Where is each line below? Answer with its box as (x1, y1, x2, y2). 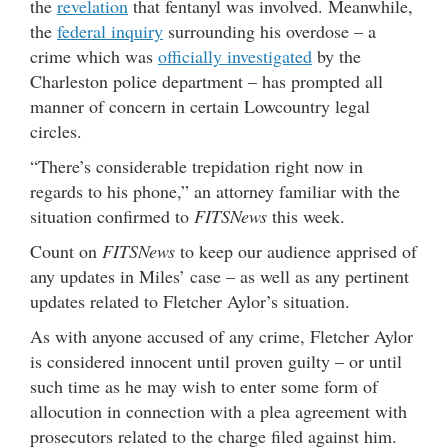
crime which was (30, 44, 158, 69)
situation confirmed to (30, 204, 194, 229)
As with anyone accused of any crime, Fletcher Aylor (30, 324, 413, 349)
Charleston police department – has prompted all (30, 69, 383, 94)
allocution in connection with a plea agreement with (30, 399, 407, 424)
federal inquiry (57, 19, 163, 44)
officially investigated (158, 44, 312, 69)
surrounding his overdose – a (163, 19, 376, 44)
